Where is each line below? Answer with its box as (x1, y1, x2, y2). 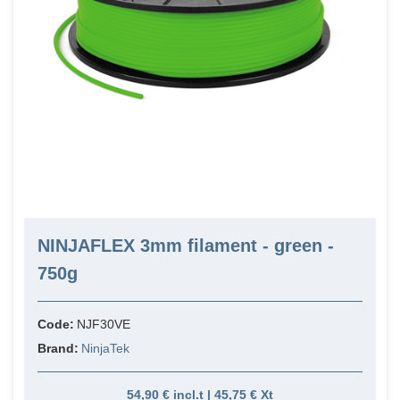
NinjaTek (81, 341, 129, 356)
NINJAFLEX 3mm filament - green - (37, 236, 334, 256)
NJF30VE (77, 317, 130, 332)
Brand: (37, 341, 81, 356)
